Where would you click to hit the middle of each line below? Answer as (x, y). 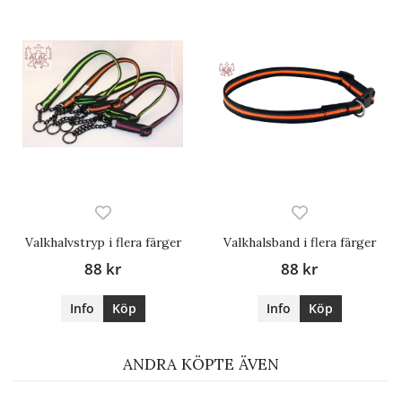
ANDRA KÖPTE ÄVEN (201, 365)
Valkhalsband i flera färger (299, 243)
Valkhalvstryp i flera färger (103, 243)
